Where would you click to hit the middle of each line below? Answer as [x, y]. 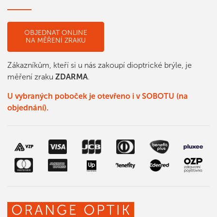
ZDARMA [71, 77]
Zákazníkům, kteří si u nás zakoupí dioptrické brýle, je [100, 65]
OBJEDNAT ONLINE [56, 33]
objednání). [28, 108]
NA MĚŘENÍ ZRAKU [56, 41]
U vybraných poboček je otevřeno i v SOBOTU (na [98, 96]
